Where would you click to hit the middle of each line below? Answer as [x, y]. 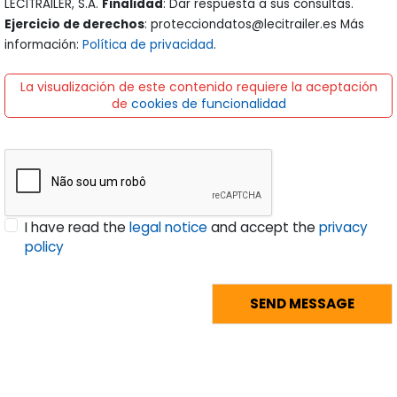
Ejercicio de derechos [74, 24]
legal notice [169, 228]
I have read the [78, 228]
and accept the [264, 228]
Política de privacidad [148, 44]
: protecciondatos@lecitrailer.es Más [254, 24]
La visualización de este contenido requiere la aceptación [198, 86]
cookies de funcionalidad [208, 103]
